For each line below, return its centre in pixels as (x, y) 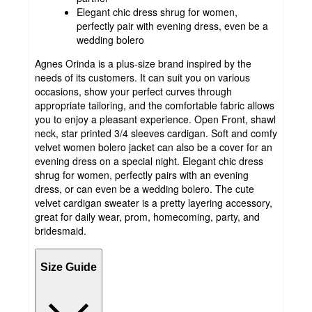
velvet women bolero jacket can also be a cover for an (154, 147)
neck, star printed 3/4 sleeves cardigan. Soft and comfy (156, 133)
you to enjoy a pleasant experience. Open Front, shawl (155, 119)
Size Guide (69, 267)
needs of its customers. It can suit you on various (142, 77)
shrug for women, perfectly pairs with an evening (142, 174)
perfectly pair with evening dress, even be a (172, 25)
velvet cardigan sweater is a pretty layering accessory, (154, 202)
